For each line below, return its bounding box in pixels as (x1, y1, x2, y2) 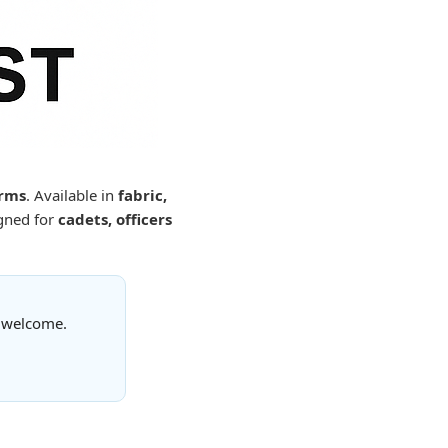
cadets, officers (57, 209, 172, 229)
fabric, (118, 185, 167, 205)
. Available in (26, 185, 118, 205)
